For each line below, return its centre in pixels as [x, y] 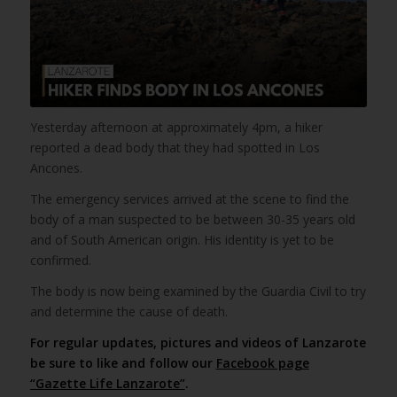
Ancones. [56, 168]
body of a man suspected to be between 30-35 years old [192, 220]
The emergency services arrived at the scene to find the [189, 199]
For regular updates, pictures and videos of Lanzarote [198, 343]
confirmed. [60, 261]
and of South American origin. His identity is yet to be [182, 240]
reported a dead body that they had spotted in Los [175, 148]
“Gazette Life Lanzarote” [107, 384]
